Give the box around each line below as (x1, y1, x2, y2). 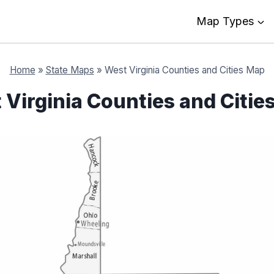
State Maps (45, 64, 94, 76)
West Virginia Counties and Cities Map (104, 64, 265, 76)
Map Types (196, 15, 254, 28)
